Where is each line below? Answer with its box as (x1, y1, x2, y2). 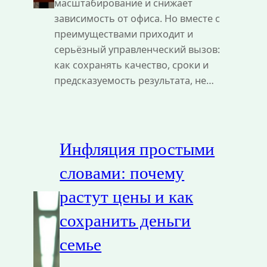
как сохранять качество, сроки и (54, 58, 209, 72)
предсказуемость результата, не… (54, 74, 214, 88)
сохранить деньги (60, 210, 191, 230)
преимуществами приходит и (54, 27, 193, 41)
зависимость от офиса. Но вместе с (54, 12, 220, 26)
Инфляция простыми (60, 139, 215, 159)
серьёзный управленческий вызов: (54, 43, 220, 57)
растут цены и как (60, 187, 194, 206)
